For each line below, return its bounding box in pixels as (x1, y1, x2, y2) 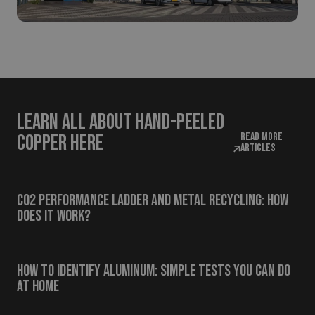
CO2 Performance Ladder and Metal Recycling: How (17, 191, 288, 211)
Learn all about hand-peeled (17, 110, 224, 136)
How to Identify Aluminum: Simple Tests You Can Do (17, 262, 290, 281)
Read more (240, 130, 283, 144)
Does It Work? (17, 207, 91, 226)
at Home (17, 277, 59, 297)
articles (240, 141, 276, 155)
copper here (17, 131, 103, 157)
